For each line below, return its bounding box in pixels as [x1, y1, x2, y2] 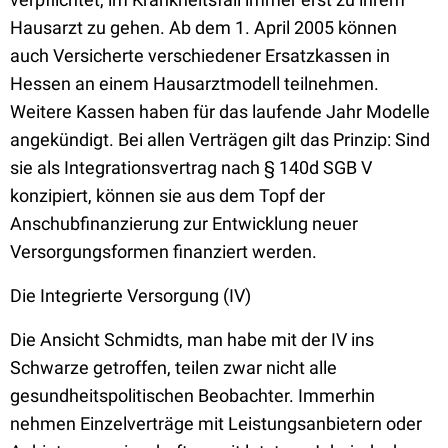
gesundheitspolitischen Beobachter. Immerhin [10, 385, 375, 406]
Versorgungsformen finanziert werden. [10, 241, 317, 262]
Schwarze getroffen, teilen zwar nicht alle [10, 357, 337, 378]
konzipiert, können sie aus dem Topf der [10, 185, 325, 206]
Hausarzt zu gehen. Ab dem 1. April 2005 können [10, 17, 397, 38]
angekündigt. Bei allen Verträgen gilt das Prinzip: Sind [10, 129, 430, 150]
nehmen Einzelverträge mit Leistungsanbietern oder [10, 413, 422, 434]
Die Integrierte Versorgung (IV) [10, 285, 251, 306]
